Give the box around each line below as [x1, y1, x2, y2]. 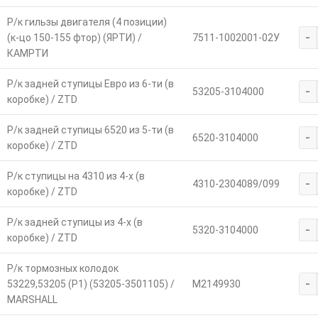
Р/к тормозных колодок [6, 263, 119, 275]
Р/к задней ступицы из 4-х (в [6, 216, 143, 229]
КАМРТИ [6, 48, 48, 60]
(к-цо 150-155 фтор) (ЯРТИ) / [6, 32, 142, 44]
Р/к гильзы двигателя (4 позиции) [6, 16, 167, 28]
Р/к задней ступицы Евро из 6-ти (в [6, 78, 174, 90]
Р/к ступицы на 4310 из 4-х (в [6, 170, 145, 182]
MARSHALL [6, 294, 57, 306]
